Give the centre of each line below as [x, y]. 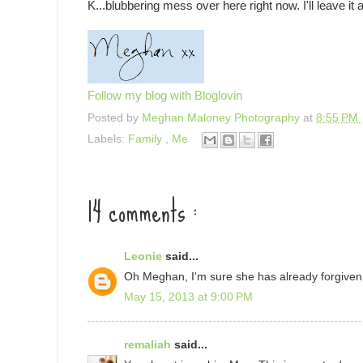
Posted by [115, 118]
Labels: [108, 139]
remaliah [149, 345]
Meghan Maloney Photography [222, 118]
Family [147, 139]
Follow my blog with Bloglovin [165, 96]
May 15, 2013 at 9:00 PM [188, 297]
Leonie [145, 257]
